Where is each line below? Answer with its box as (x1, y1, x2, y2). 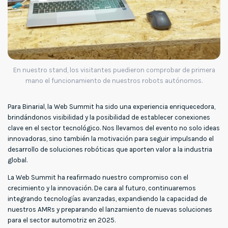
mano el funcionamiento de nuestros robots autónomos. (25, 76, 203, 84)
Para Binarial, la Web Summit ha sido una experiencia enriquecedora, (8, 102, 215, 110)
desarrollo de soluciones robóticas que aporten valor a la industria (8, 145, 212, 153)
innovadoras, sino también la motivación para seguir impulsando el (8, 134, 214, 142)
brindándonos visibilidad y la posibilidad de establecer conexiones (8, 113, 210, 121)
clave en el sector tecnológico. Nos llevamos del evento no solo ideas (8, 124, 220, 132)
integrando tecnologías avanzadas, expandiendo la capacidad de (8, 195, 207, 203)
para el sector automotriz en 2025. (8, 216, 116, 224)
